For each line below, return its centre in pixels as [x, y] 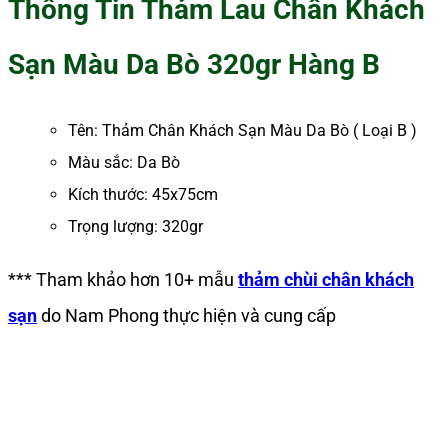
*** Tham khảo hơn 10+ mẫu [123, 279]
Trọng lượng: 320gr [135, 227]
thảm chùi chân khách [326, 279]
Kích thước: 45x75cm [143, 195]
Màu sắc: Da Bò [124, 163]
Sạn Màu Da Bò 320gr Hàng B [194, 65]
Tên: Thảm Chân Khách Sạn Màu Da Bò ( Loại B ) [242, 131]
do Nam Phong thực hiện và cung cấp [186, 315]
